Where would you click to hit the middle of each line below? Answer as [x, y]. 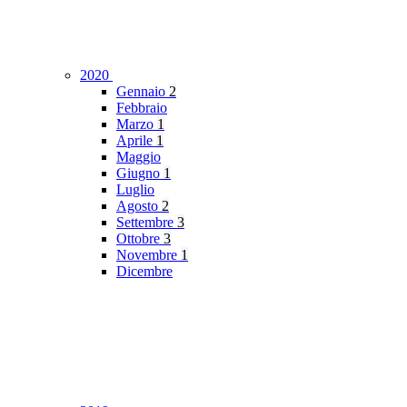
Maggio [139, 157]
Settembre [147, 223]
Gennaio [143, 92]
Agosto [139, 206]
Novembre [149, 255]
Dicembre [144, 272]
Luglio [135, 190]
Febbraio [142, 108]
